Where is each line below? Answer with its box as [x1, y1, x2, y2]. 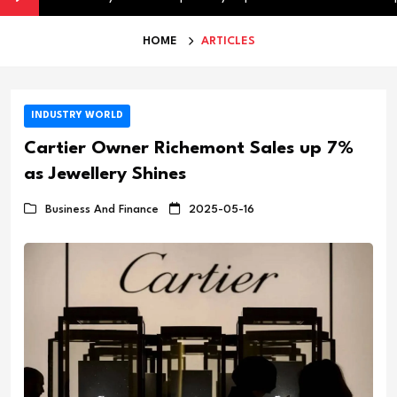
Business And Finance [45, 204, 159, 216]
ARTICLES [200, 35, 255, 47]
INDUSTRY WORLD [31, 110, 123, 121]
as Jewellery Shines [24, 165, 186, 183]
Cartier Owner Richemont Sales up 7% [24, 139, 354, 158]
